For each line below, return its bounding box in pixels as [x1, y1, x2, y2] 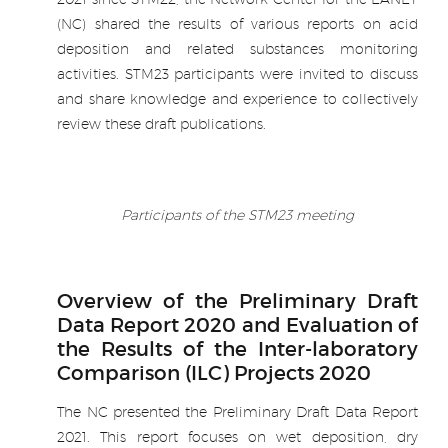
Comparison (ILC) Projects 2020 [57, 361, 372, 386]
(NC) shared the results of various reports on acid [57, 16, 418, 32]
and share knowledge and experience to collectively [57, 91, 418, 107]
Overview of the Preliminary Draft [57, 289, 418, 314]
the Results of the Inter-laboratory [57, 337, 418, 362]
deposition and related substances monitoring [57, 41, 418, 57]
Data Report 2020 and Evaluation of [57, 313, 418, 338]
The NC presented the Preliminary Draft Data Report [57, 404, 418, 421]
